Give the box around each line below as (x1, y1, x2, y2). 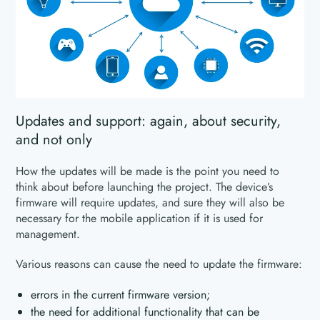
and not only (16, 129, 93, 151)
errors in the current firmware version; (31, 286, 211, 304)
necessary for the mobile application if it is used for (16, 210, 264, 227)
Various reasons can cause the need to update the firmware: (16, 256, 303, 273)
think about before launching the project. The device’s (16, 179, 274, 196)
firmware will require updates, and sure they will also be (16, 194, 285, 211)
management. (16, 226, 81, 243)
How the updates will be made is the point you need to (16, 163, 280, 180)
